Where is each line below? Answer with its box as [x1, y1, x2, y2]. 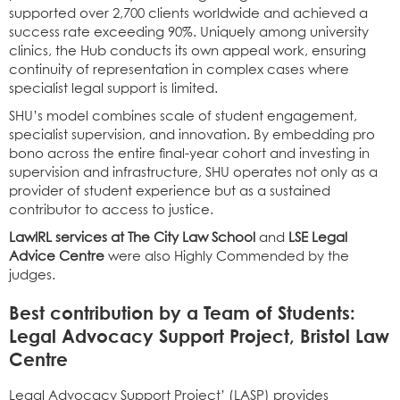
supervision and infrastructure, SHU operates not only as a [9, 165, 378, 179]
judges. [9, 268, 55, 282]
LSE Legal [288, 230, 347, 245]
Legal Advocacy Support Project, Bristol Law [9, 324, 389, 346]
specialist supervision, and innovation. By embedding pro [9, 128, 375, 142]
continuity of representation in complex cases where [9, 62, 349, 77]
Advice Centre [9, 249, 104, 263]
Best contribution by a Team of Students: [9, 301, 355, 323]
